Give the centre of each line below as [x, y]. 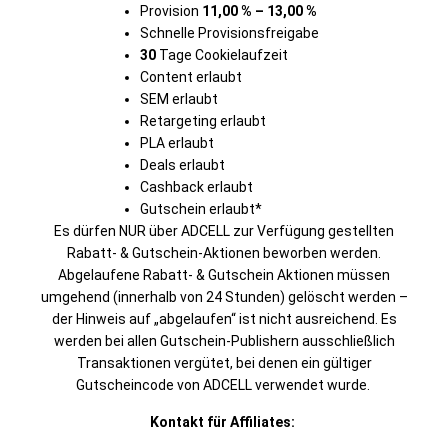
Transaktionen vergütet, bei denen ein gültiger [224, 363]
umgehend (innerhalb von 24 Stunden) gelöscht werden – [224, 297]
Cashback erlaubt [196, 187]
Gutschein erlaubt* [201, 209]
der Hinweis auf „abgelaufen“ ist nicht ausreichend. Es [224, 319]
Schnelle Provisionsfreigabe [229, 33]
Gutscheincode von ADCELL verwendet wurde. [222, 385]
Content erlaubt [191, 77]
